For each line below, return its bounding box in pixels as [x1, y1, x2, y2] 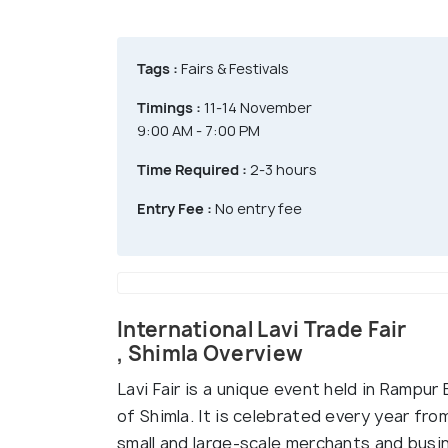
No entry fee [212, 199, 302, 219]
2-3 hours [247, 160, 317, 180]
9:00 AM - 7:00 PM [137, 121, 260, 141]
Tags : [137, 59, 178, 79]
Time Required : [137, 160, 247, 180]
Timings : [137, 98, 201, 118]
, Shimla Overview [117, 340, 304, 368]
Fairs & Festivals [178, 59, 289, 79]
